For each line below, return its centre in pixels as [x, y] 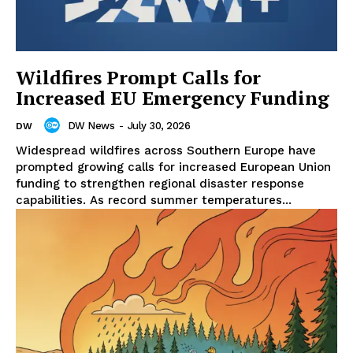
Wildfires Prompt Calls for [138, 78]
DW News [91, 125]
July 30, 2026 [158, 125]
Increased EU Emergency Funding [173, 98]
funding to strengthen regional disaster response [160, 184]
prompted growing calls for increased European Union [173, 167]
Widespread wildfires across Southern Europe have [166, 151]
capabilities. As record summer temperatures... [154, 201]
